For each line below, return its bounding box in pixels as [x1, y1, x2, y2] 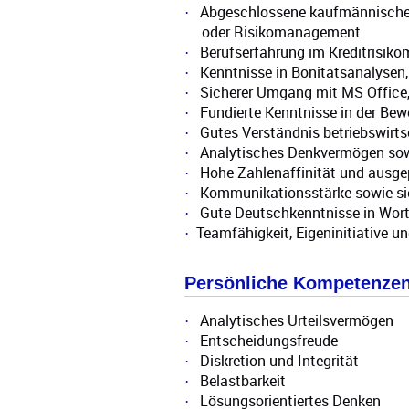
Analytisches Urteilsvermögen [199, 310, 393, 331]
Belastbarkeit [199, 371, 286, 392]
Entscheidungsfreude [199, 330, 338, 351]
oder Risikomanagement [201, 22, 361, 43]
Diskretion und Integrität [199, 351, 359, 372]
